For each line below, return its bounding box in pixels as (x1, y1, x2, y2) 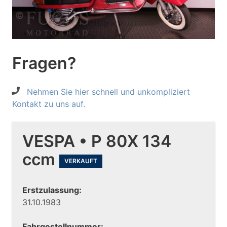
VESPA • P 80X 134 (22, 131, 171, 152)
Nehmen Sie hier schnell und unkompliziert (27, 87, 190, 97)
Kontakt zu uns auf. (12, 99, 85, 109)
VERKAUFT (64, 157, 97, 165)
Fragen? (12, 53, 76, 73)
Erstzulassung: (22, 184, 82, 195)
